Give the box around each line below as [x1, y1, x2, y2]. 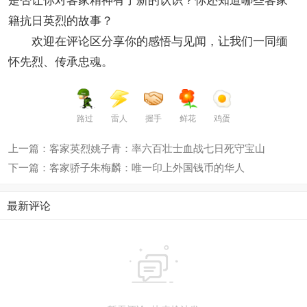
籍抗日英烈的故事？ [8, 10, 113, 28]
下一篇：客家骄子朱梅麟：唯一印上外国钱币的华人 [8, 159, 245, 174]
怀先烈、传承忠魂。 [8, 51, 113, 69]
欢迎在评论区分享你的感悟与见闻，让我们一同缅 [8, 31, 288, 49]
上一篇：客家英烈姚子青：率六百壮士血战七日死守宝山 [8, 140, 265, 155]
